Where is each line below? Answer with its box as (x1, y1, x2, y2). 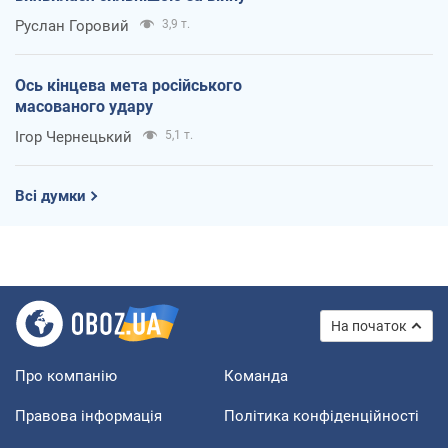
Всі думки (15, 186, 86, 205)
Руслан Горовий (15, 16, 129, 35)
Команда (224, 366, 288, 385)
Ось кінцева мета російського (15, 75, 242, 95)
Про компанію (15, 366, 117, 385)
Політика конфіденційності (224, 406, 419, 425)
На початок (331, 317, 407, 334)
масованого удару (15, 96, 153, 116)
